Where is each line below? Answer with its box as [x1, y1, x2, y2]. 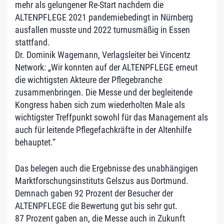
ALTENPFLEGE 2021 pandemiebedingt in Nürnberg [15, 12, 193, 22]
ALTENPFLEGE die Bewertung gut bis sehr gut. [15, 200, 177, 211]
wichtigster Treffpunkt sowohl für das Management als [15, 112, 208, 122]
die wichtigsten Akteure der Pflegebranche [15, 74, 162, 85]
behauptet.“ [15, 137, 55, 147]
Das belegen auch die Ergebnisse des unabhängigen [15, 163, 198, 173]
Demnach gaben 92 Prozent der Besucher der [15, 188, 173, 198]
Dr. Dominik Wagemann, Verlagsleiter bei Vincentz [15, 49, 190, 60]
